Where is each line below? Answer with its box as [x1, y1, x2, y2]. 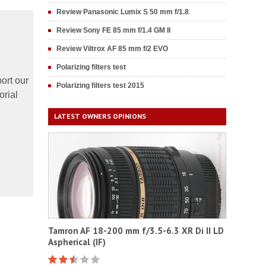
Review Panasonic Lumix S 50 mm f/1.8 [56, 8, 189, 16]
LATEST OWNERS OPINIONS [54, 112, 146, 121]
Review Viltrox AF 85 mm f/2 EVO [56, 45, 168, 53]
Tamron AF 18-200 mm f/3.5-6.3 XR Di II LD [48, 225, 224, 236]
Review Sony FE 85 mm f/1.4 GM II [56, 26, 170, 34]
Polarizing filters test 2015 [56, 81, 144, 90]
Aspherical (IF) [48, 236, 106, 248]
